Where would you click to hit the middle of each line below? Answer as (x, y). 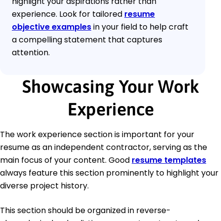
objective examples (52, 27)
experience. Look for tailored (68, 14)
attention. (31, 52)
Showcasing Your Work (110, 86)
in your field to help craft (140, 27)
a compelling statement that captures (87, 39)
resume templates (169, 160)
